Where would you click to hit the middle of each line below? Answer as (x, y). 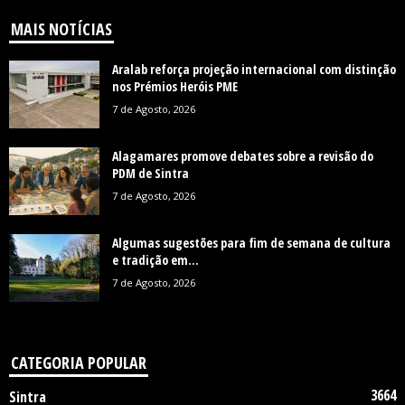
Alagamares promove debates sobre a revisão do (243, 155)
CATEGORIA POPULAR (79, 362)
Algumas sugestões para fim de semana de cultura (251, 242)
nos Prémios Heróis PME (175, 86)
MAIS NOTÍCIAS (61, 28)
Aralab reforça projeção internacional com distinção (254, 69)
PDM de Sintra (151, 173)
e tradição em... (155, 259)
